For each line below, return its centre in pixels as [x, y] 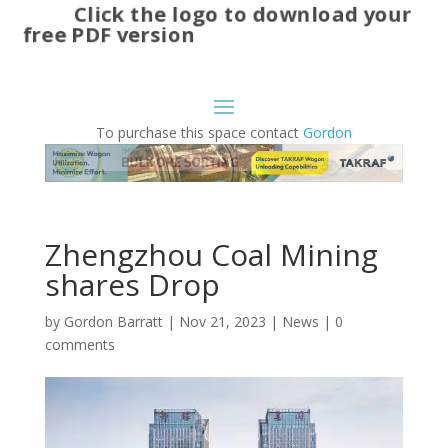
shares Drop [132, 285]
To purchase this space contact [199, 132]
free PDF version [109, 34]
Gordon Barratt [113, 322]
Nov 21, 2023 [222, 322]
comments [79, 345]
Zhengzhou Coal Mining [211, 255]
